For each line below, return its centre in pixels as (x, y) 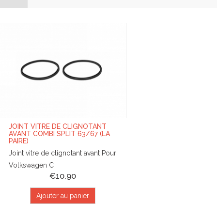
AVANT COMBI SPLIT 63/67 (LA (59, 134)
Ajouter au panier (63, 196)
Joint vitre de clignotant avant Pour (62, 153)
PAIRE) (19, 141)
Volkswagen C (31, 165)
